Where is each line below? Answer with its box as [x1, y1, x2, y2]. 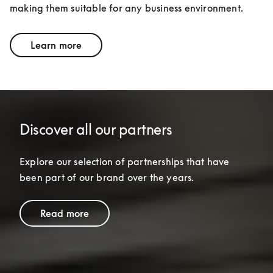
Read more [40, 207, 89, 219]
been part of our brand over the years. [19, 171, 194, 183]
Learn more [30, 38, 82, 51]
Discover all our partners [19, 120, 172, 138]
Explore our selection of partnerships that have [19, 155, 230, 168]
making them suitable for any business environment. [10, 1, 244, 14]
